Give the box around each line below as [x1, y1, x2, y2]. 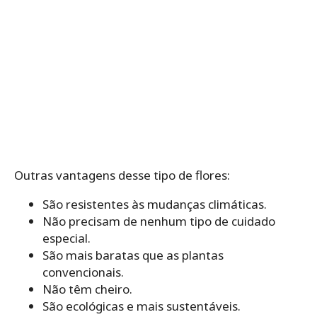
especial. [42, 230, 91, 247]
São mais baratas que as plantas [42, 247, 224, 264]
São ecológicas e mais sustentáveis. [42, 298, 241, 315]
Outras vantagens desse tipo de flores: [14, 167, 230, 184]
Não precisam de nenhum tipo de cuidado [42, 213, 275, 230]
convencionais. [42, 264, 124, 281]
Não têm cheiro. [42, 281, 132, 298]
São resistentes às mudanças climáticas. [42, 196, 267, 213]
